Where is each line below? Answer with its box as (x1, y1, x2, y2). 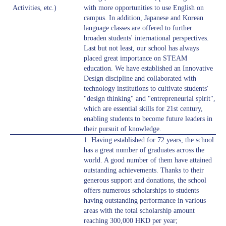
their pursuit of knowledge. (84, 125, 161, 133)
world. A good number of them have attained (84, 156, 212, 164)
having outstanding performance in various (84, 197, 206, 205)
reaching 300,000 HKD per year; (84, 217, 178, 225)
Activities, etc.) (13, 4, 56, 12)
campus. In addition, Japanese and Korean (84, 14, 203, 22)
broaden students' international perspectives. (84, 34, 209, 42)
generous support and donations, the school (84, 177, 206, 185)
